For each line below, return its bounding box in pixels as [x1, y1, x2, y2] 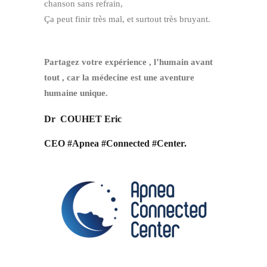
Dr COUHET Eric [44, 114, 122, 124]
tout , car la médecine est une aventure [44, 73, 194, 82]
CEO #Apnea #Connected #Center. [44, 138, 187, 148]
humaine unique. [44, 88, 108, 98]
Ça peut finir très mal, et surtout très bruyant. [44, 14, 210, 24]
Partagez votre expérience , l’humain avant [44, 57, 213, 67]
